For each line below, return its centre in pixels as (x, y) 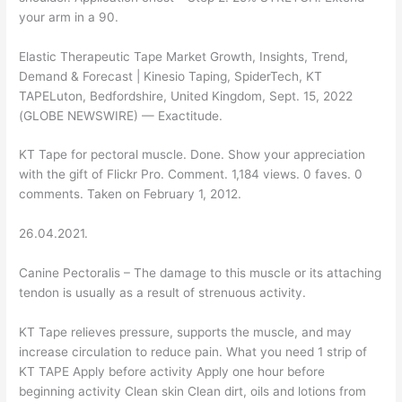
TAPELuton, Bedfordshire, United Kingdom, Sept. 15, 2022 (186, 96)
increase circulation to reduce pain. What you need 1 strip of (193, 352)
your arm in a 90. (69, 17)
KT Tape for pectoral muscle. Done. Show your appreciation (192, 155)
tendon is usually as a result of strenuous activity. (163, 293)
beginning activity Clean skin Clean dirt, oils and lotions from (193, 391)
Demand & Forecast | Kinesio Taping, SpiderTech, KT (171, 76)
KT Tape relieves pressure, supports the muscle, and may (186, 332)
